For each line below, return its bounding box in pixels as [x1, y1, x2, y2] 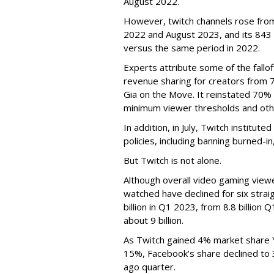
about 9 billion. [124, 213, 183, 226]
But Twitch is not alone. [124, 154, 221, 166]
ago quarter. [124, 260, 176, 273]
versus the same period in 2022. [124, 41, 260, 54]
